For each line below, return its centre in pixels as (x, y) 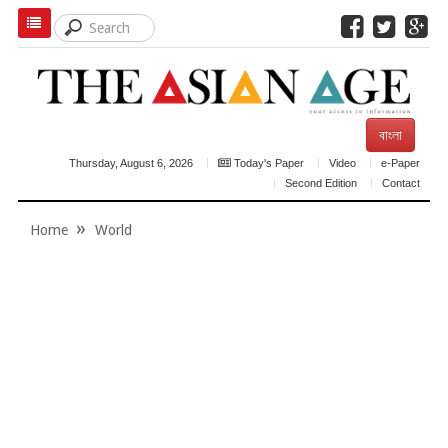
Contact (401, 182)
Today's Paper (268, 162)
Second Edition (321, 182)
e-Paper (401, 162)
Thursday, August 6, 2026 (131, 162)
